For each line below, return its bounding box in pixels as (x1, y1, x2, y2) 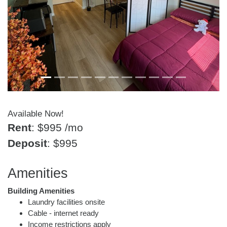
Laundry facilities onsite (28, 198, 105, 206)
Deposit (8, 137, 47, 149)
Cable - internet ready (28, 209, 99, 217)
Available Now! (8, 109, 64, 119)
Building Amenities (8, 186, 74, 195)
